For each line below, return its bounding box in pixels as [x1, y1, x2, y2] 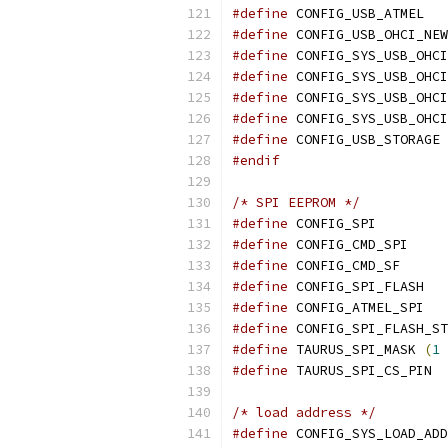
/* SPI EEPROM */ [232, 194, 360, 211]
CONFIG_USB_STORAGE [288, 131, 440, 148]
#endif [232, 152, 280, 169]
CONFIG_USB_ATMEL [288, 5, 424, 22]
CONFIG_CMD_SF [288, 257, 400, 274]
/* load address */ [232, 404, 376, 421]
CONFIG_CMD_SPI [288, 236, 408, 253]
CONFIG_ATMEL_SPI [288, 299, 424, 316]
